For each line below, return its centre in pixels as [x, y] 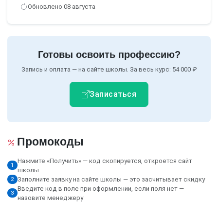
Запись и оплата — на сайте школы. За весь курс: [97, 70]
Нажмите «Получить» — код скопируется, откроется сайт [105, 161]
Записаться [113, 94]
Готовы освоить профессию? [109, 55]
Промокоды [50, 141]
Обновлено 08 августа [61, 7]
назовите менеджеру [50, 198]
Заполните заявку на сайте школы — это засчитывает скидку [111, 179]
